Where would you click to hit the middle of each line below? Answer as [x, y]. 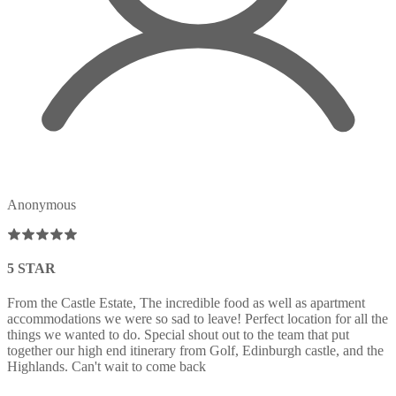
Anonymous [42, 205]
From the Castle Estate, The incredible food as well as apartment [186, 302]
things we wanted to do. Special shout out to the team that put [178, 334]
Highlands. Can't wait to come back [107, 366]
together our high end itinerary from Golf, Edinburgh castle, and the [195, 350]
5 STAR [31, 268]
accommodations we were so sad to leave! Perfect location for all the [198, 318]
